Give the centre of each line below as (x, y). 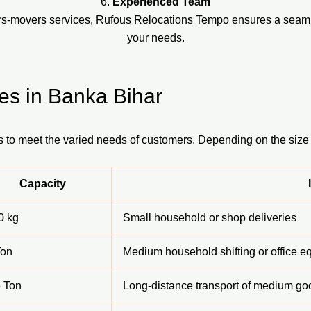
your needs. (155, 38)
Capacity (43, 184)
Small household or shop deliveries (210, 218)
